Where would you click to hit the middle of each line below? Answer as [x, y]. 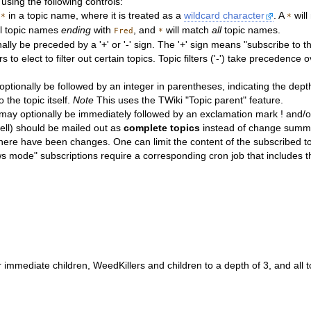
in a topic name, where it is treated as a [95, 15]
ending [76, 30]
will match [188, 30]
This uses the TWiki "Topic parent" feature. [189, 100]
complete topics [162, 128]
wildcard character [225, 15]
